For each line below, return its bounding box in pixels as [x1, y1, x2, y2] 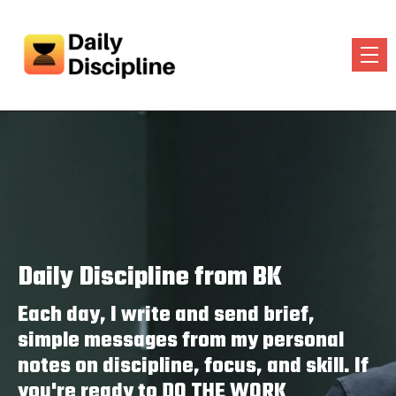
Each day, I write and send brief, [18, 298, 315, 331]
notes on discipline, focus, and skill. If [18, 349, 369, 383]
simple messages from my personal [18, 324, 344, 357]
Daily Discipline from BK [18, 256, 282, 298]
